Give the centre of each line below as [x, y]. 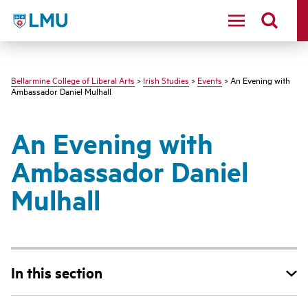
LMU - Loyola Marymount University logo [110, 18]
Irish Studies [166, 80]
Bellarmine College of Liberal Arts [73, 80]
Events [210, 80]
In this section [57, 272]
